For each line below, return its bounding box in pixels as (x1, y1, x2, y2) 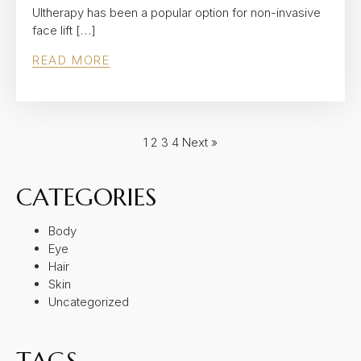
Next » (182, 135, 218, 150)
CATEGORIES (16, 182, 156, 212)
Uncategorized (48, 294, 129, 309)
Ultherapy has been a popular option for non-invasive (32, 5, 321, 20)
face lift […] (32, 23, 96, 38)
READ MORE (32, 52, 110, 68)
